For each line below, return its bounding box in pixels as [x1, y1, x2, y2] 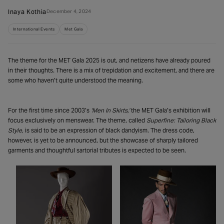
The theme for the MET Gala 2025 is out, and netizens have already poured [8, 56, 210, 64]
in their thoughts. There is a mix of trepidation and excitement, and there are [8, 66, 214, 74]
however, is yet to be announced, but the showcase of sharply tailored [8, 136, 198, 144]
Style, [8, 126, 23, 134]
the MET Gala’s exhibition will [129, 106, 210, 114]
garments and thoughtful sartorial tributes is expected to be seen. [8, 146, 187, 154]
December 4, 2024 [46, 8, 91, 15]
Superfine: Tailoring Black [146, 116, 216, 124]
